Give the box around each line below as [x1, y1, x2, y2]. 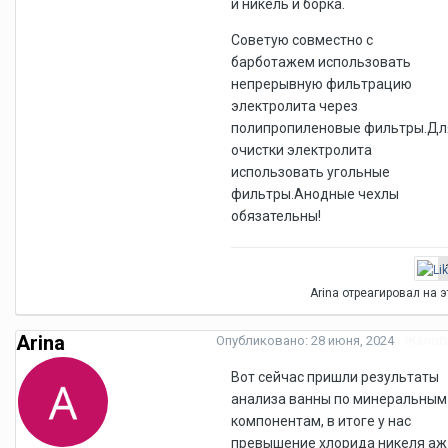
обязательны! [231, 207, 321, 224]
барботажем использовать [231, 53, 411, 70]
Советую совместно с [231, 31, 373, 48]
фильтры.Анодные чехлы [231, 185, 399, 202]
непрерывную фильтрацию [231, 75, 412, 92]
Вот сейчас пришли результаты [231, 368, 439, 385]
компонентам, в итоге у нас [231, 412, 411, 429]
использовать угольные [231, 163, 390, 180]
